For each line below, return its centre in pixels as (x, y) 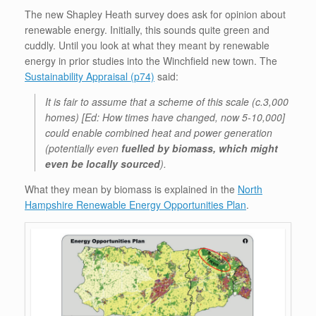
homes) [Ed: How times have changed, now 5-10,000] (165, 117)
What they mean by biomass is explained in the (131, 189)
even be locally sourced (103, 163)
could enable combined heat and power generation (159, 132)
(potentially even (83, 148)
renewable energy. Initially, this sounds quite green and (147, 29)
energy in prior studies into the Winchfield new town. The (151, 60)
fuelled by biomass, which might (200, 148)
